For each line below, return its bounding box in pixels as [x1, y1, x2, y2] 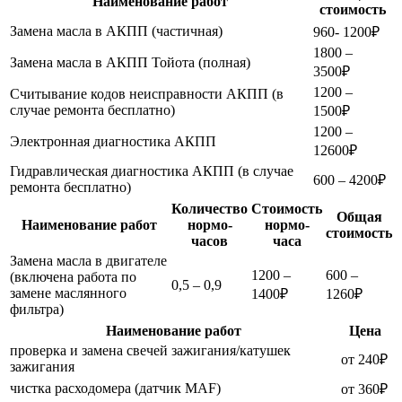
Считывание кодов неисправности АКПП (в [10, 86, 284, 102]
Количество [171, 201, 248, 217]
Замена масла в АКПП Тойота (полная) [10, 55, 250, 71]
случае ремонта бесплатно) [10, 102, 175, 118]
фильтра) [10, 301, 64, 318]
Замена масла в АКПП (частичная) [10, 23, 223, 39]
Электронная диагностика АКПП [10, 134, 216, 150]
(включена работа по [10, 269, 136, 285]
